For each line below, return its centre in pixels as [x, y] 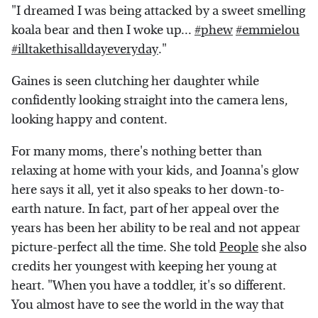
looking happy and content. [89, 120]
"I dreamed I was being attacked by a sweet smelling [158, 11]
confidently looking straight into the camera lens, [150, 101]
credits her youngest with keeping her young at [144, 267]
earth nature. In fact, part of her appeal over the [145, 209]
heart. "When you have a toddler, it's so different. [149, 286]
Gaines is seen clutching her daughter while [135, 82]
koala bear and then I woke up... [103, 31]
